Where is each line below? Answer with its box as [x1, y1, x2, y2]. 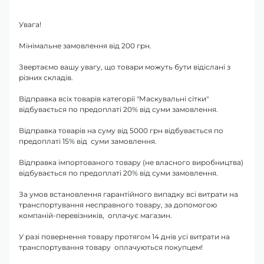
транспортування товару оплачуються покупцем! [19, 242, 203, 252]
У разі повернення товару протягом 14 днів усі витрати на [19, 232, 230, 241]
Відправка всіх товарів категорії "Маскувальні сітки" [19, 94, 209, 103]
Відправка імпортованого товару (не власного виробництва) [19, 157, 243, 167]
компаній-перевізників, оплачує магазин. [19, 210, 172, 220]
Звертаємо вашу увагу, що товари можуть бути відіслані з [19, 62, 230, 71]
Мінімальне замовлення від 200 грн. [19, 41, 151, 50]
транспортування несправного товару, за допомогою [19, 200, 217, 209]
